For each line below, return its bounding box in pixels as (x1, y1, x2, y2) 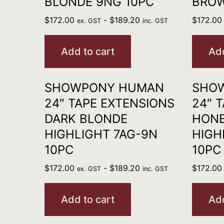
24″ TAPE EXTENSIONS (44, 96, 174, 110)
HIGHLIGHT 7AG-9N (44, 127, 157, 141)
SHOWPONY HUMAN (44, 80, 164, 95)
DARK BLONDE (44, 111, 127, 126)
